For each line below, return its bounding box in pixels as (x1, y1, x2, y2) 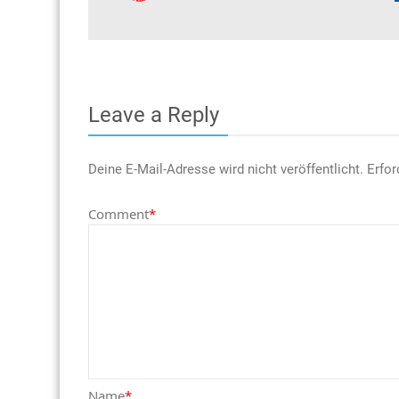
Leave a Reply (88, 102, 219, 127)
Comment (88, 205, 149, 223)
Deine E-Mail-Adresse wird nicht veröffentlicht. (88, 161, 363, 177)
